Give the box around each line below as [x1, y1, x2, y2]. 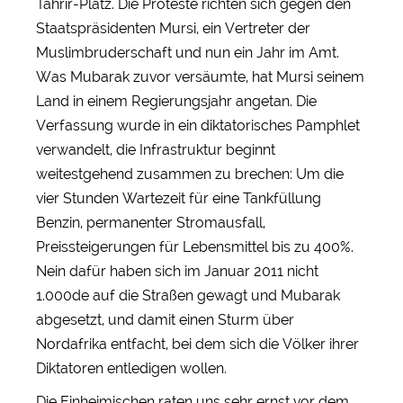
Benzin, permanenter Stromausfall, [36, 213, 265, 231]
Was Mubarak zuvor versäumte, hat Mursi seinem [36, 67, 364, 85]
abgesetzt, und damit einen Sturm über [36, 310, 294, 328]
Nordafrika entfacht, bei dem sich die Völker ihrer [36, 335, 359, 353]
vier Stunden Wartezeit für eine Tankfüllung [36, 189, 321, 207]
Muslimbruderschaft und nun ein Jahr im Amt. [36, 43, 339, 61]
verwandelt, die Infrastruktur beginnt [36, 140, 275, 158]
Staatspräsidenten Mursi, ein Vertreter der [36, 19, 310, 37]
